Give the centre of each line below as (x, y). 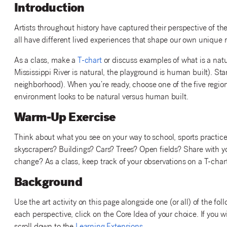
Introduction (49, 9)
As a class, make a (46, 61)
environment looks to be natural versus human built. (101, 97)
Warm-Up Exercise (65, 118)
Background (48, 183)
